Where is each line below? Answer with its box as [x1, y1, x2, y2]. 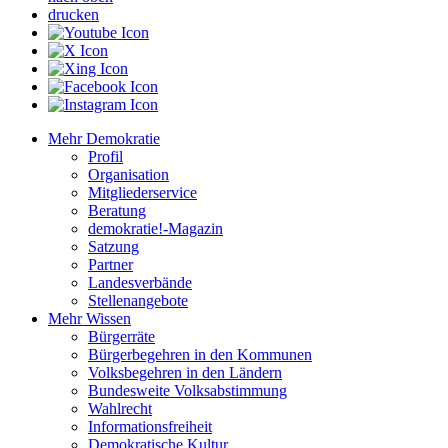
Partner [88, 255, 133, 273]
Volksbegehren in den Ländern [88, 363, 282, 381]
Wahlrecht [88, 399, 152, 417]
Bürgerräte [88, 327, 155, 345]
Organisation [88, 165, 169, 183]
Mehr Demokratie [48, 129, 160, 147]
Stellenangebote [88, 291, 188, 309]
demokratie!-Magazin [88, 219, 223, 237]
